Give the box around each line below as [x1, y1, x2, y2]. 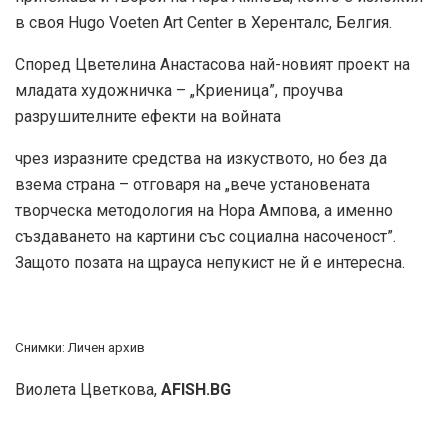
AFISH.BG [161, 380, 231, 400]
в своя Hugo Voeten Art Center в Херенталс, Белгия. [15, 13, 392, 33]
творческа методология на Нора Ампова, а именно [15, 201, 393, 221]
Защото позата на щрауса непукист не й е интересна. [15, 253, 405, 273]
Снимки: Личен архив [15, 340, 145, 356]
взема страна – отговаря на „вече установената [15, 175, 370, 195]
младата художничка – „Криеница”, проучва [15, 81, 343, 101]
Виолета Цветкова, [15, 380, 161, 400]
